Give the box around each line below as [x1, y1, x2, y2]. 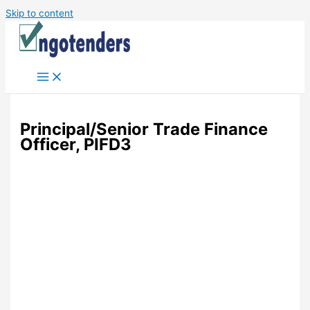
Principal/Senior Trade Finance [20, 119, 268, 140]
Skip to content [6, 8, 73, 19]
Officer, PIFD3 [20, 134, 132, 155]
